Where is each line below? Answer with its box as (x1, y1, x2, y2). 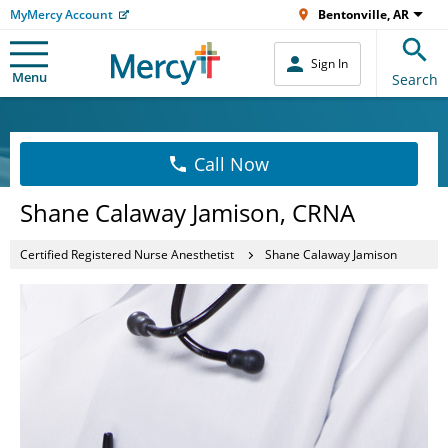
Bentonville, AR (318, 6, 409, 23)
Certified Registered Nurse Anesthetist (20, 245, 234, 263)
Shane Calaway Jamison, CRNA (20, 196, 355, 229)
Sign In (311, 55, 348, 72)
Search (392, 70, 438, 89)
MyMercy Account (10, 6, 113, 23)
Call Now (193, 152, 269, 176)
